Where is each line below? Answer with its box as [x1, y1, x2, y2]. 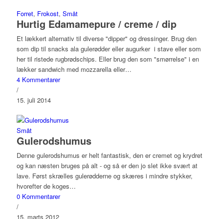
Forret [16, 9, 33, 18]
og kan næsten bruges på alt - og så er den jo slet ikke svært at [16, 161, 197, 170]
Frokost [37, 9, 59, 18]
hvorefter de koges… [16, 181, 76, 191]
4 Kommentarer [16, 75, 60, 84]
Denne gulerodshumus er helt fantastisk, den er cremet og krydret [16, 151, 202, 160]
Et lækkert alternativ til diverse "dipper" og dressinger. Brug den [16, 34, 197, 43]
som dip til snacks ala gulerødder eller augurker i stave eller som [16, 44, 201, 53]
